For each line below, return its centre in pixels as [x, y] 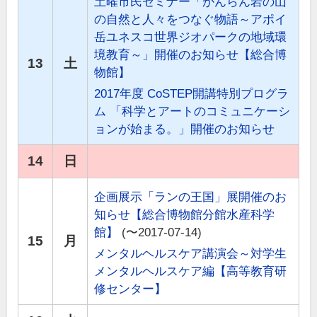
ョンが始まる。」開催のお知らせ [185, 129]
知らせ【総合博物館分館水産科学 [185, 215]
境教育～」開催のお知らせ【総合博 [191, 55]
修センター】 [131, 289]
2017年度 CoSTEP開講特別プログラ [192, 94]
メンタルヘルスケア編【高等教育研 [191, 272]
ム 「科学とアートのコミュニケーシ [192, 112]
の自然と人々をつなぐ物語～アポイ [191, 20]
